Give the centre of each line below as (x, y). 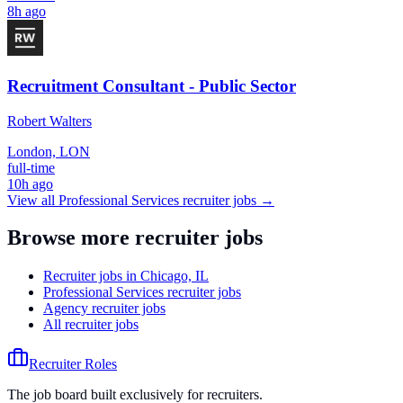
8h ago (27, 12)
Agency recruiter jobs (104, 309)
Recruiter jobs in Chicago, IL (126, 276)
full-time (31, 167)
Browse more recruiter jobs (135, 238)
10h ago (30, 184)
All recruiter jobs (91, 325)
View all (33, 200)
